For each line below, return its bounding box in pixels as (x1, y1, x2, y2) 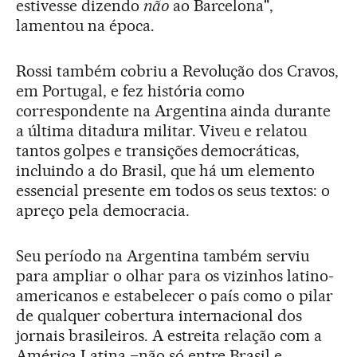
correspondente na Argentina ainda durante (16, 100, 331, 120)
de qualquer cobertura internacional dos (16, 305, 303, 325)
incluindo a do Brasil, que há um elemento (16, 160, 316, 180)
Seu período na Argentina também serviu (16, 245, 310, 265)
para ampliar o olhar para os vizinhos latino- (16, 265, 335, 285)
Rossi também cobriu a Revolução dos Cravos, (16, 61, 339, 80)
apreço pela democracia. (16, 200, 190, 220)
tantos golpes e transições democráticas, (16, 140, 300, 160)
